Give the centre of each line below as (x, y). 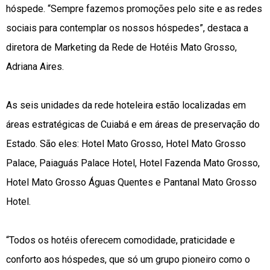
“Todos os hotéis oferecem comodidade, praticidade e (121, 240)
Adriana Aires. (36, 67)
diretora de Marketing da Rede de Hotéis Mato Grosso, (121, 48)
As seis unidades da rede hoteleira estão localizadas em (126, 105)
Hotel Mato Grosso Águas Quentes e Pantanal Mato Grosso (131, 183)
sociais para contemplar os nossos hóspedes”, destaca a (127, 28)
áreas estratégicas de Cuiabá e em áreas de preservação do (133, 125)
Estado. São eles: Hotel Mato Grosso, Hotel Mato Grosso (126, 144)
